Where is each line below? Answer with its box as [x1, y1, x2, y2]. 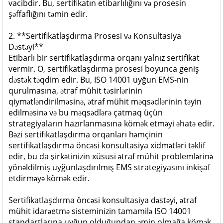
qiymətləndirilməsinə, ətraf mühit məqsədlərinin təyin [8, 96, 202, 107]
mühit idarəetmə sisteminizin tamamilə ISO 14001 [8, 206, 191, 217]
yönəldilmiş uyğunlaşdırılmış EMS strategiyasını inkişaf [8, 162, 210, 173]
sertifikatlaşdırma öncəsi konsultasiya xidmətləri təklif [8, 140, 205, 151]
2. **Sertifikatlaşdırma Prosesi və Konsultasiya [8, 30, 181, 41]
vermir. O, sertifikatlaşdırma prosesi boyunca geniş [8, 63, 199, 74]
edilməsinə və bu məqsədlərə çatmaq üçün [8, 107, 163, 118]
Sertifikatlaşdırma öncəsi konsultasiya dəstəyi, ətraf [8, 195, 197, 206]
